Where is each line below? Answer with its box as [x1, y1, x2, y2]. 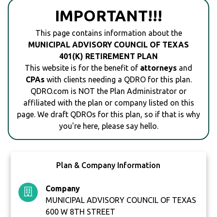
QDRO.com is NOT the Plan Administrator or [31, 87, 186, 96]
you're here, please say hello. [59, 122, 158, 131]
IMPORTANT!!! [55, 7, 162, 25]
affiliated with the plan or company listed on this [23, 98, 194, 108]
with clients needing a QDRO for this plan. [44, 75, 192, 84]
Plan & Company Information [56, 161, 161, 170]
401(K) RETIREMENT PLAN [59, 52, 158, 61]
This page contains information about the [35, 29, 182, 38]
